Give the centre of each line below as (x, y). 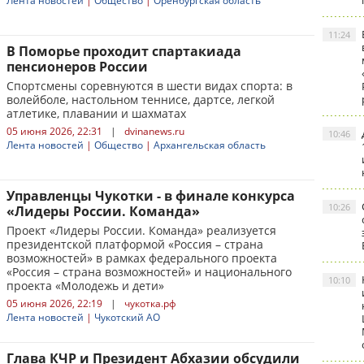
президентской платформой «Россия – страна (135, 244)
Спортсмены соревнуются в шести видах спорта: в (149, 86)
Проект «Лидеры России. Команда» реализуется (141, 230)
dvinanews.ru (154, 131)
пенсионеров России (77, 67)
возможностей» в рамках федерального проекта (142, 258)
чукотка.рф (150, 303)
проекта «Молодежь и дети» (85, 286)
